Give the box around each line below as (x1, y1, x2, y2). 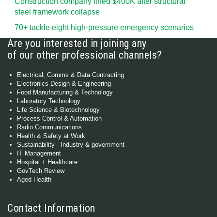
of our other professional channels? (7, 49, 162, 61)
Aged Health (17, 176, 51, 183)
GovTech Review (17, 167, 64, 174)
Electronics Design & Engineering (17, 80, 111, 87)
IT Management (17, 150, 61, 157)
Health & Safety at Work (17, 132, 85, 139)
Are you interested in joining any (7, 37, 147, 49)
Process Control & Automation (17, 115, 102, 122)
